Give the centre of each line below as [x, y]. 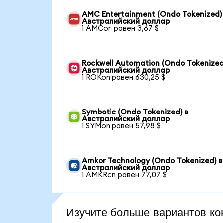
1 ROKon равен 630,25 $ [124, 77]
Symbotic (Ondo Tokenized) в [135, 112]
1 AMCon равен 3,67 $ [120, 28]
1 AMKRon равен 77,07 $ [124, 175]
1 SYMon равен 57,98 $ [121, 126]
